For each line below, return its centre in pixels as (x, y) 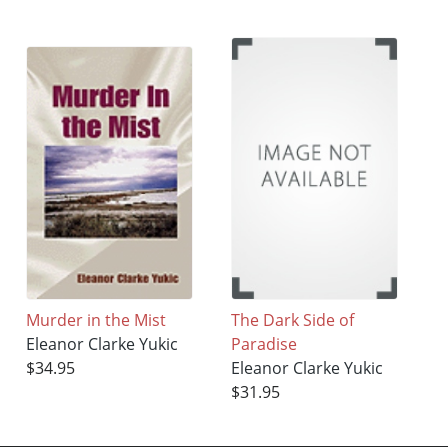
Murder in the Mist (96, 320)
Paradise (264, 344)
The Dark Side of (293, 320)
